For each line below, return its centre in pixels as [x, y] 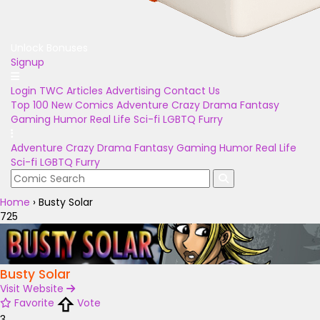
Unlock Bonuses [49, 48]
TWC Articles [71, 91]
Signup [27, 62]
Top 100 [30, 105]
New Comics [82, 105]
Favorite [34, 303]
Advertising [133, 91]
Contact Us [192, 91]
